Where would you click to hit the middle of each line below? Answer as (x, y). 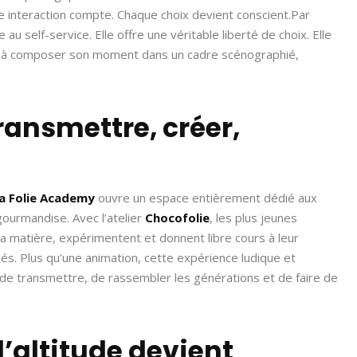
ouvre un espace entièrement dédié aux (206, 198)
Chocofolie (177, 218)
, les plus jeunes (253, 218)
